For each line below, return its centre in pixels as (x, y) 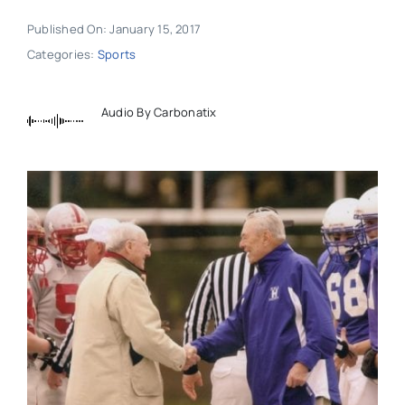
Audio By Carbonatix (159, 112)
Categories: (62, 55)
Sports (117, 55)
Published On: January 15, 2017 (114, 29)
